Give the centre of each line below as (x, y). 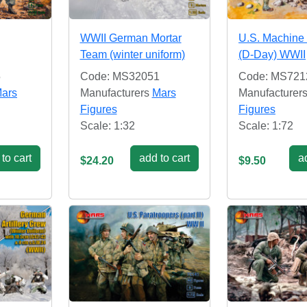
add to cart (164, 158)
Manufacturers (116, 93)
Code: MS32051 (120, 76)
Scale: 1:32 (107, 125)
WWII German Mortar (131, 38)
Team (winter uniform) (132, 54)
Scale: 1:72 (266, 125)
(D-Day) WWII (272, 54)
